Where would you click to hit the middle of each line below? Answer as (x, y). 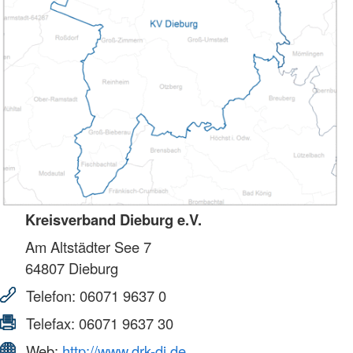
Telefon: (51, 296)
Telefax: (50, 323)
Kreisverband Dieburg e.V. (113, 220)
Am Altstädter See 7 (88, 247)
